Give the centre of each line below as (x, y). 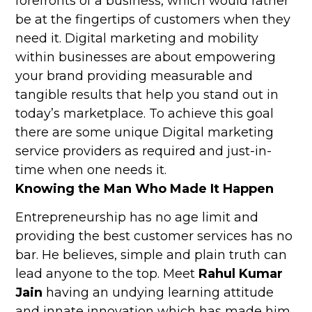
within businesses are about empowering (146, 57)
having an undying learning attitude (158, 293)
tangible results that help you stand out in (147, 95)
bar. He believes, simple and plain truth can (151, 255)
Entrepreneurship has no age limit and (137, 218)
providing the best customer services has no (154, 236)
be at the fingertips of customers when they (153, 20)
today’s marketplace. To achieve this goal (145, 114)
